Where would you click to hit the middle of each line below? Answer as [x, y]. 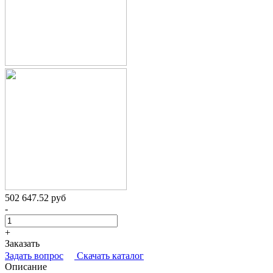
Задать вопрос [34, 255]
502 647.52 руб [35, 197]
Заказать [22, 243]
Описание [26, 266]
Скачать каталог [110, 255]
